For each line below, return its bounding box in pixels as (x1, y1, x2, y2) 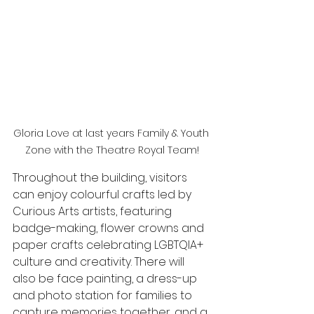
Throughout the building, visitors (13, 169, 190, 186)
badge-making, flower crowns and (13, 219, 207, 236)
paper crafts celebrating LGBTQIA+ (13, 236, 206, 253)
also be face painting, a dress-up (13, 270, 200, 287)
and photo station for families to (13, 287, 195, 303)
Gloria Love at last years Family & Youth (13, 125, 212, 140)
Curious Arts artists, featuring (13, 203, 175, 219)
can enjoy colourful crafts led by (13, 186, 194, 203)
